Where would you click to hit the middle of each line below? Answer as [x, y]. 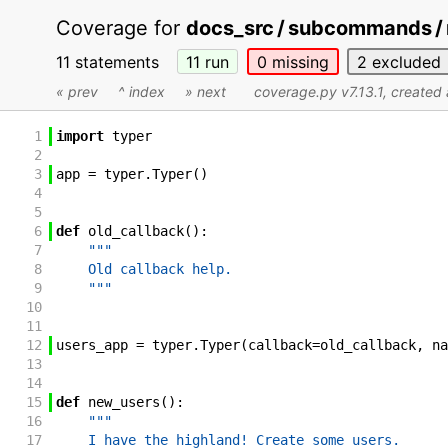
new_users [123, 402]
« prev [77, 92]
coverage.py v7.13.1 [318, 92]
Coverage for [121, 28]
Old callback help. [143, 269]
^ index [141, 92]
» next [205, 92]
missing [297, 61]
